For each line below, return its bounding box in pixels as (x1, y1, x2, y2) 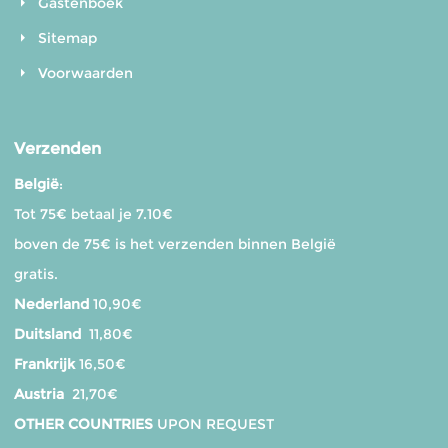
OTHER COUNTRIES (13, 414, 153, 433)
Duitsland (13, 324, 81, 343)
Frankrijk (13, 354, 75, 373)
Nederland (13, 294, 89, 313)
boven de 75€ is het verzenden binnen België (13, 234, 336, 253)
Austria (13, 384, 64, 403)
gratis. (13, 264, 58, 283)
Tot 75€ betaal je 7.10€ (13, 204, 173, 223)
